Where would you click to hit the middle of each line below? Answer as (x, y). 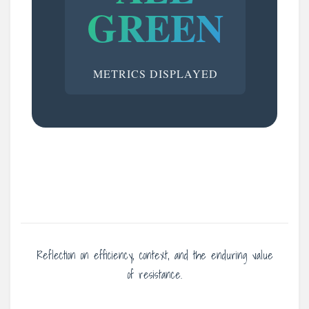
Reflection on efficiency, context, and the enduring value (154, 255)
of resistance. (154, 274)
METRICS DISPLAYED (155, 73)
